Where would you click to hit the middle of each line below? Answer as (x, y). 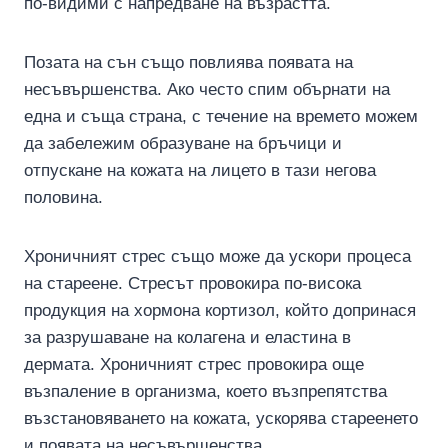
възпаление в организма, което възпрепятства (205, 391)
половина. (63, 197)
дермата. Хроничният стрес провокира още (194, 364)
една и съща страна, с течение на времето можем (221, 116)
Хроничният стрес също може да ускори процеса (217, 256)
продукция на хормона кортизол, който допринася (220, 310)
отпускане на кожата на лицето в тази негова (200, 170)
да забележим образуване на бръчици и (183, 143)
